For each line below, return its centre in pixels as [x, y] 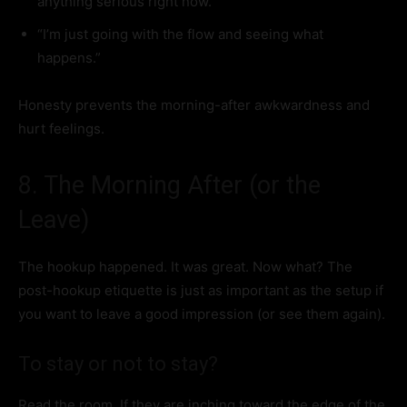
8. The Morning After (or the [169, 186]
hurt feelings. [61, 129]
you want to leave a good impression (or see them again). [202, 314]
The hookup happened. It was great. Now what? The [185, 267]
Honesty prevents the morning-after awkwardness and [194, 105]
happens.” [69, 58]
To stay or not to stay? [118, 364]
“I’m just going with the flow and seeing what [180, 35]
